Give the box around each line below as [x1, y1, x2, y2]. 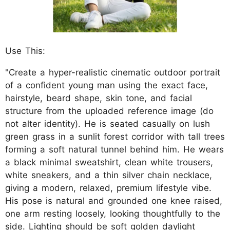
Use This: [5, 46, 45, 56]
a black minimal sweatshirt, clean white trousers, [5, 157, 213, 168]
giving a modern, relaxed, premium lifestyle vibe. [5, 183, 212, 194]
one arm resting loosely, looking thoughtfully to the [5, 208, 220, 219]
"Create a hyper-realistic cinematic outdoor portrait [5, 67, 220, 78]
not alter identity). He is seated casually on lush [5, 119, 210, 129]
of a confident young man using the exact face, [5, 80, 208, 91]
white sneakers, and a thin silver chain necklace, [5, 170, 212, 181]
